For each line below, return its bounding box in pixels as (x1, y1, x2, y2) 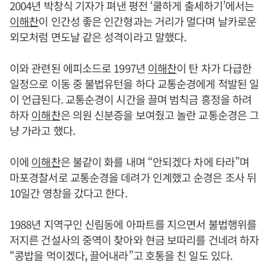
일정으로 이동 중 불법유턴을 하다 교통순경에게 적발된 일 (10, 75, 259, 91)
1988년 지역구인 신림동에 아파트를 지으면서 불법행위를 (10, 216, 257, 232)
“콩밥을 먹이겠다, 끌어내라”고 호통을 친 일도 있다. (10, 247, 233, 263)
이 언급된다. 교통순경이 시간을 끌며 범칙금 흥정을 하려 (10, 91, 252, 107)
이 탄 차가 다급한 (177, 59, 252, 76)
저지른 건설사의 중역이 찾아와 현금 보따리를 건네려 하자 (10, 231, 259, 247)
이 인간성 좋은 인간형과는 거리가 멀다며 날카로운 (38, 13, 257, 29)
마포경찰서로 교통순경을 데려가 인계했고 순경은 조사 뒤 (10, 169, 257, 185)
